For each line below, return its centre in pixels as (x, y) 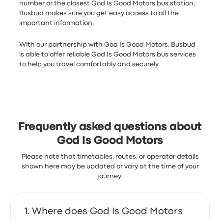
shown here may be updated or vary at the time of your (110, 166)
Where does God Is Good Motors (108, 211)
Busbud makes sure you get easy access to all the (99, 13)
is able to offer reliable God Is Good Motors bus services (108, 55)
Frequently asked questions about (110, 127)
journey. (110, 176)
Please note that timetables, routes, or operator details (110, 157)
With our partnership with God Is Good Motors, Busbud (108, 45)
